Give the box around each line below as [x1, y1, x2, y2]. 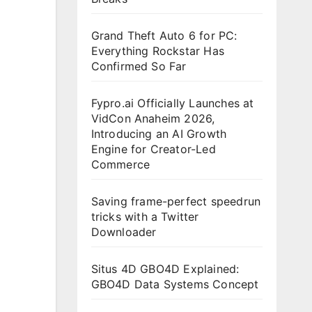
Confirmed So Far [91, 59, 190, 73]
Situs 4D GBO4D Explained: [91, 262, 240, 276]
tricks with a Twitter [91, 210, 199, 224]
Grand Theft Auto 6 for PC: [91, 29, 237, 42]
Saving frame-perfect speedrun [91, 194, 261, 208]
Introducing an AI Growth [91, 127, 227, 141]
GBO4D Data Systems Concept [91, 277, 259, 291]
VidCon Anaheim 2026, [91, 111, 215, 125]
